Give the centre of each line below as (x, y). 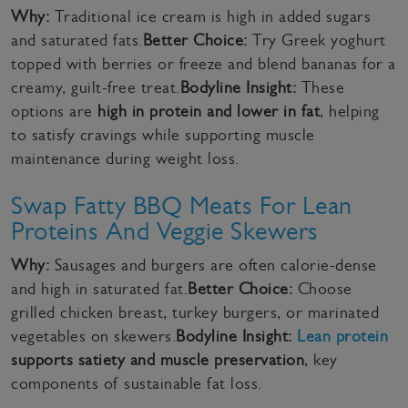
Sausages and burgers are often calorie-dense (213, 265)
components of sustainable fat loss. (137, 383)
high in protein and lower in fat (209, 111)
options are (54, 111)
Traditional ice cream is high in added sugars (210, 16)
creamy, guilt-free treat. (96, 87)
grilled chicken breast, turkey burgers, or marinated (195, 312)
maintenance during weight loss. (125, 158)
